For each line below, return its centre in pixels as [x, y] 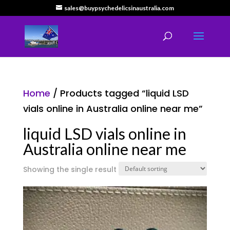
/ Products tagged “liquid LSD [119, 93]
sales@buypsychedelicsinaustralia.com [119, 8]
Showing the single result [70, 169]
